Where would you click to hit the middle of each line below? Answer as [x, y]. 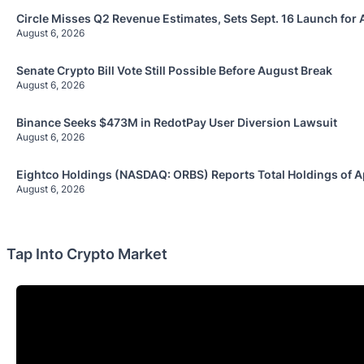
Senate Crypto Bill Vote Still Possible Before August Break [174, 70]
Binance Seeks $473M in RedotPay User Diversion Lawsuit [177, 122]
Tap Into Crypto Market [87, 253]
